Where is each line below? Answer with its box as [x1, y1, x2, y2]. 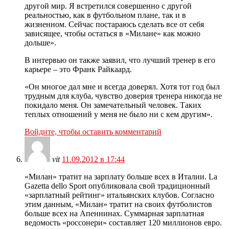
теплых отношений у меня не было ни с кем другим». [25, 110, 213, 119]
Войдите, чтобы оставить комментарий [25, 127, 162, 136]
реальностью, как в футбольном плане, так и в [25, 11, 186, 20]
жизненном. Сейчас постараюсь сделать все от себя [25, 20, 204, 29]
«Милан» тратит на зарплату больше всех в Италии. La [25, 172, 217, 181]
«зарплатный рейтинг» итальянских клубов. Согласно [25, 191, 214, 200]
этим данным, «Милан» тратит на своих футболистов [25, 200, 212, 209]
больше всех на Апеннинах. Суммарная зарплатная [25, 209, 204, 218]
